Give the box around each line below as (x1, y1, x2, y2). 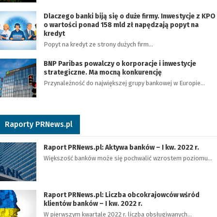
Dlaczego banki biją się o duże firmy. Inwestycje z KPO (44, 12, 216, 20)
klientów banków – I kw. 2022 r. (44, 200, 142, 208)
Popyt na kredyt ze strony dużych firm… (44, 41, 153, 48)
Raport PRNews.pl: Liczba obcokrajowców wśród (44, 191, 200, 199)
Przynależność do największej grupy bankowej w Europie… (44, 79, 205, 87)
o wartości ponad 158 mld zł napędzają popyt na (44, 21, 199, 29)
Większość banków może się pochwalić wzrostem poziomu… (44, 155, 212, 162)
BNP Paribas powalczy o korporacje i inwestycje (44, 60, 196, 68)
